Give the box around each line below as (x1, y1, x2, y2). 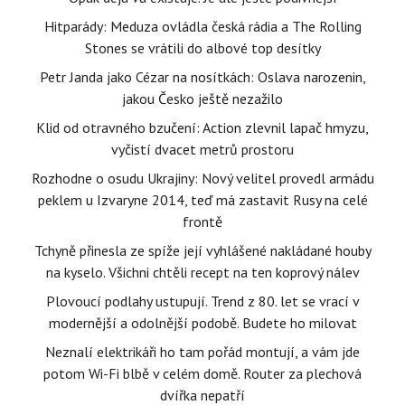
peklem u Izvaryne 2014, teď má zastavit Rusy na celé (37, 191, 368, 209)
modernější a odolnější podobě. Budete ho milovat (48, 314, 357, 332)
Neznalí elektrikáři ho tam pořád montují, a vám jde (45, 343, 360, 361)
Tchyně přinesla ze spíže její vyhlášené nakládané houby (33, 241, 372, 259)
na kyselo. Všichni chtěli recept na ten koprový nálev (45, 263, 360, 281)
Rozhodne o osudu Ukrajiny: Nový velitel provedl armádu (31, 169, 374, 187)
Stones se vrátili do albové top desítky (84, 39, 321, 57)
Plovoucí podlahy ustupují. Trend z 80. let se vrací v (45, 292, 360, 310)
